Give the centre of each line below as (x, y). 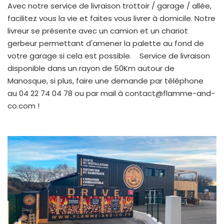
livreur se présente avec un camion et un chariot (98, 30)
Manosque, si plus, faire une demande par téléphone (105, 80)
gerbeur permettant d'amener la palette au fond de (106, 43)
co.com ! (24, 105)
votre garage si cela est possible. (70, 55)
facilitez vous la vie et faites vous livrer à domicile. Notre (111, 18)
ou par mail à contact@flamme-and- (144, 93)
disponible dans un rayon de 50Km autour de (91, 68)
